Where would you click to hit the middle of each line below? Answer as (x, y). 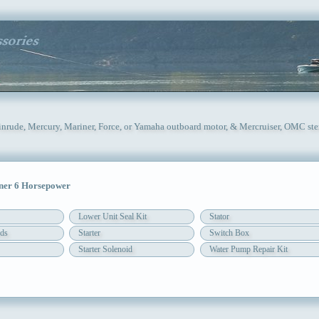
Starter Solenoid (105, 250)
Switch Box (229, 233)
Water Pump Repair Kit (248, 250)
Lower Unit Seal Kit (112, 217)
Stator (219, 217)
